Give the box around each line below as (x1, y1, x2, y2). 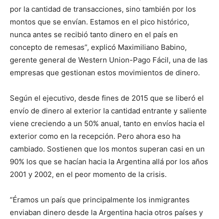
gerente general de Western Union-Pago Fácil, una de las (10, 55, 208, 65)
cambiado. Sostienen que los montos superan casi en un (10, 144, 205, 153)
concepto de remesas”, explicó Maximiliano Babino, (10, 43, 187, 52)
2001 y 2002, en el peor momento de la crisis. (10, 170, 167, 179)
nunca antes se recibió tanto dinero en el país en (10, 30, 178, 39)
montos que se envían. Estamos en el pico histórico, (10, 17, 189, 26)
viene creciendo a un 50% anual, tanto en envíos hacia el (10, 119, 205, 128)
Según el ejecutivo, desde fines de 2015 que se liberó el (10, 93, 204, 103)
